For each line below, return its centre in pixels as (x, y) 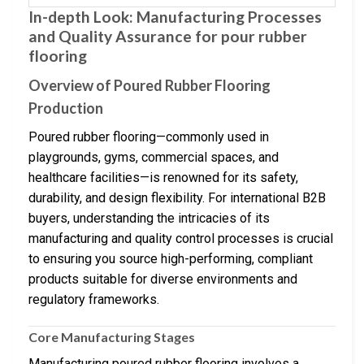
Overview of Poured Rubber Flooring (149, 85)
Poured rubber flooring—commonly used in (149, 136)
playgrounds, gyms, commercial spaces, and (154, 157)
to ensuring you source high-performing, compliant (171, 258)
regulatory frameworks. (94, 299)
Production (66, 108)
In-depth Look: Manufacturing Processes (175, 16)
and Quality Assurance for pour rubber (168, 36)
